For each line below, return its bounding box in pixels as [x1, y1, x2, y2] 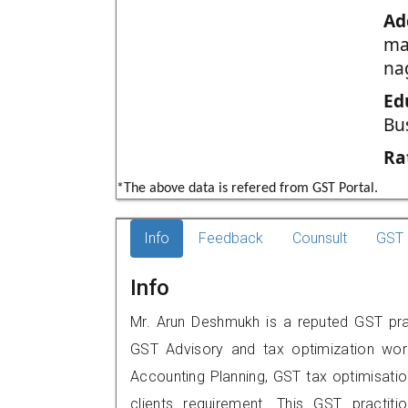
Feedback [199, 229, 263, 247]
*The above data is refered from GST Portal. [117, 181, 378, 196]
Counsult [292, 229, 347, 247]
